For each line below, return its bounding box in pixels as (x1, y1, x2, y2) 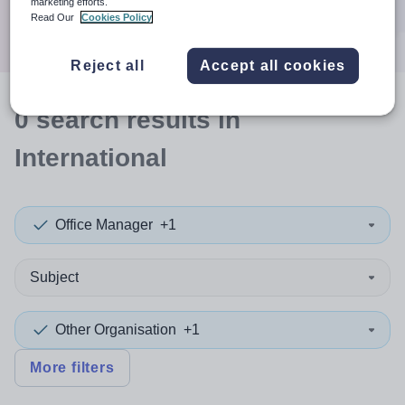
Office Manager (55, 217, 153, 232)
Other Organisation (55, 322, 176, 337)
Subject (30, 269, 79, 285)
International (14, 144, 167, 172)
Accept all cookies (199, 57, 346, 73)
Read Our (31, 11, 78, 23)
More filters (30, 360, 115, 375)
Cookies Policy (81, 11, 153, 23)
